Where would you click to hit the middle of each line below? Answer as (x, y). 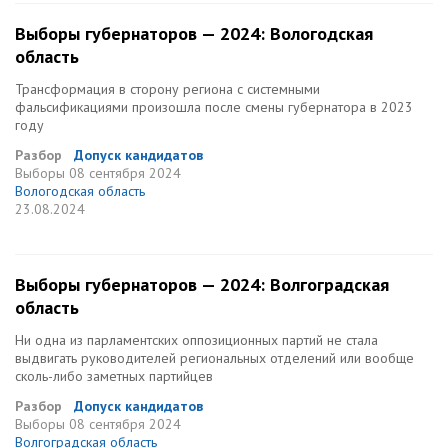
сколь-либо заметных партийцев (114, 376)
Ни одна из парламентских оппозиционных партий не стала (196, 340)
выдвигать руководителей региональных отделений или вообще (214, 358)
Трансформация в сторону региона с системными (167, 89)
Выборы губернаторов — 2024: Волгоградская (202, 284)
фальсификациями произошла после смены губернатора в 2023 (214, 107)
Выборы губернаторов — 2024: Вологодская (194, 33)
